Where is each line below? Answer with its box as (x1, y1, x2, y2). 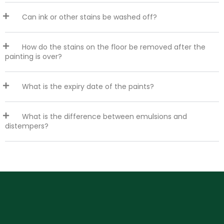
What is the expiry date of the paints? (22, 81, 154, 92)
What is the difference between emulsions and (22, 111, 187, 122)
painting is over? (5, 51, 62, 62)
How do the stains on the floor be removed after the (22, 42, 205, 52)
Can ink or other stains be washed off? (22, 12, 157, 22)
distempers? (5, 121, 48, 131)
